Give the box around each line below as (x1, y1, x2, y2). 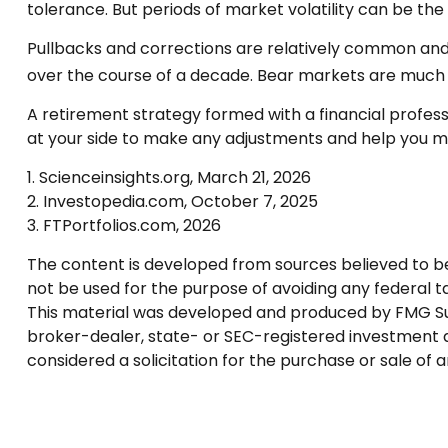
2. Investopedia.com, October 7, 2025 (26, 190, 318, 214)
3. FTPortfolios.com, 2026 (26, 214, 221, 238)
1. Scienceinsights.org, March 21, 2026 (26, 166, 311, 190)
